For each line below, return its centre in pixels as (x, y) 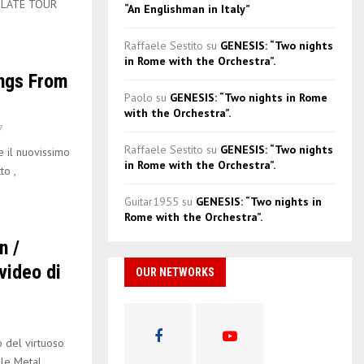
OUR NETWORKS (175, 272)
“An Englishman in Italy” (187, 9)
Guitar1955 (152, 201)
